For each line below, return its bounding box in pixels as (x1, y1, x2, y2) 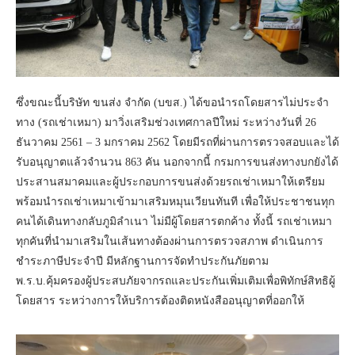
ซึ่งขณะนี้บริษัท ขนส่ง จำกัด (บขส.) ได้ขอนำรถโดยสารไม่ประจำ (16, 97, 329, 109)
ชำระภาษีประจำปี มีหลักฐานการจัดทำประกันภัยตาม (16, 255, 269, 268)
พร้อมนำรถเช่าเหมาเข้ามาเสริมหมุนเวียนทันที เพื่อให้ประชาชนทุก (16, 196, 334, 208)
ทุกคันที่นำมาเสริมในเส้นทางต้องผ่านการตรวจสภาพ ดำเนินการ (16, 235, 323, 248)
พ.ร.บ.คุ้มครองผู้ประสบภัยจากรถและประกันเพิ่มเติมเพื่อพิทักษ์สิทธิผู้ (16, 275, 335, 288)
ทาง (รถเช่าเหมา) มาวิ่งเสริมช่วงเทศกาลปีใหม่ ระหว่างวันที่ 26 (16, 116, 316, 129)
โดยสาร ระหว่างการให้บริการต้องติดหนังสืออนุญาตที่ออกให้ (16, 295, 304, 307)
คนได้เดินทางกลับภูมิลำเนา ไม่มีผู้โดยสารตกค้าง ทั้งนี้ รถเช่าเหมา (16, 216, 332, 228)
